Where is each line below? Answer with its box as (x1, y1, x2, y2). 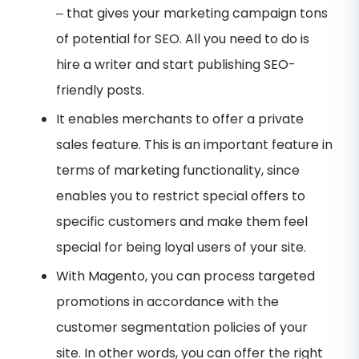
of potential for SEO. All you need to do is (56, 29, 309, 48)
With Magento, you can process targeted (56, 266, 315, 285)
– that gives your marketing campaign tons (56, 3, 328, 22)
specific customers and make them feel (56, 212, 308, 231)
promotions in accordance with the (56, 292, 279, 311)
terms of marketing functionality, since (56, 160, 300, 179)
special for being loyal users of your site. (56, 237, 306, 256)
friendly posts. (56, 80, 144, 99)
